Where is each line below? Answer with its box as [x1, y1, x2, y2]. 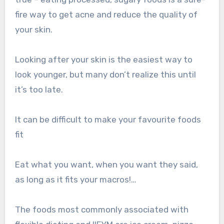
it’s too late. [14, 84, 63, 95]
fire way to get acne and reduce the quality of [14, 9, 197, 20]
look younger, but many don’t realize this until [14, 69, 196, 80]
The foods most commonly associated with [14, 204, 188, 215]
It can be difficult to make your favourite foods [14, 114, 201, 125]
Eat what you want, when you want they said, [14, 159, 198, 170]
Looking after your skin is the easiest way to [14, 54, 192, 65]
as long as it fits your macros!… [14, 174, 136, 185]
